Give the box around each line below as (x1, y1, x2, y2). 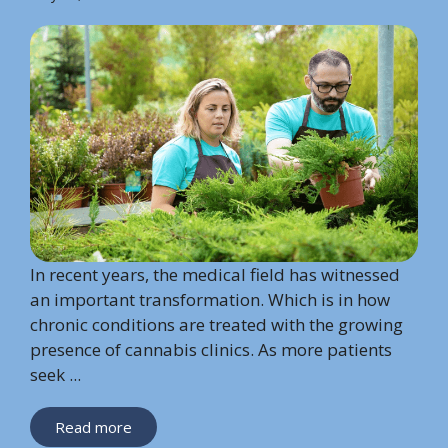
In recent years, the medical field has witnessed (30, 262, 400, 286)
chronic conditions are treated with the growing (30, 312, 403, 336)
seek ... (30, 362, 81, 386)
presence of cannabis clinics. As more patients (30, 337, 392, 361)
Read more (55, 416, 132, 437)
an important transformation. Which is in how (30, 287, 390, 311)
